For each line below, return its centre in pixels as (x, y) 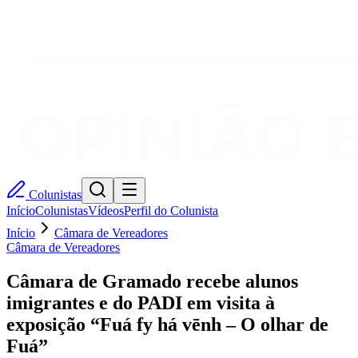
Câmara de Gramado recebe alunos (152, 281)
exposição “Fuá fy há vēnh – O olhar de (167, 324)
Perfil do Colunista (171, 211)
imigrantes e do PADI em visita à (141, 302)
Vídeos (106, 211)
